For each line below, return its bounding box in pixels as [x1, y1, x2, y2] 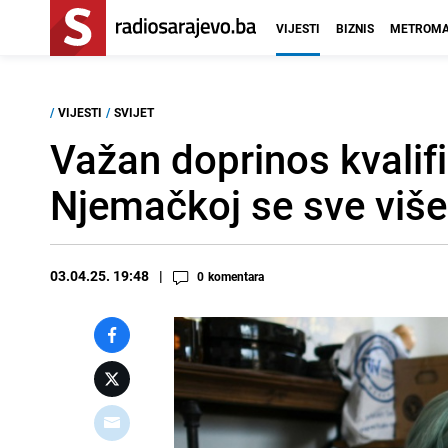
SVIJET [114, 104, 154, 120]
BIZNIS [336, 20, 374, 36]
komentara [208, 268, 264, 284]
